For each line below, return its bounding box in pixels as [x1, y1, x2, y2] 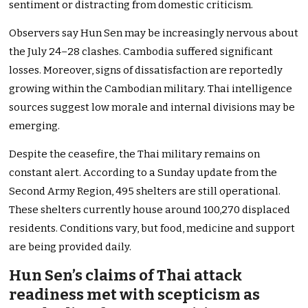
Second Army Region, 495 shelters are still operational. [9, 185, 281, 198]
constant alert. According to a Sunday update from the [9, 166, 278, 179]
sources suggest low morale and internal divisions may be [9, 101, 296, 114]
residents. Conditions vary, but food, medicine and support [9, 222, 296, 235]
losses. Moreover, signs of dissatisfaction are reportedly [9, 64, 283, 77]
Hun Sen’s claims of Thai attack [9, 266, 243, 285]
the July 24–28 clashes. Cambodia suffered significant [9, 45, 274, 58]
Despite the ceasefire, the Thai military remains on [9, 148, 261, 161]
